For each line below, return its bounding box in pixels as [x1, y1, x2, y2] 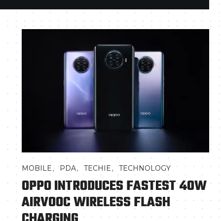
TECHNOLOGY [119, 164, 171, 173]
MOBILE [22, 164, 52, 173]
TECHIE [84, 164, 111, 173]
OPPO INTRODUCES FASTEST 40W [22, 176, 207, 197]
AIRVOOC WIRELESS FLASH [22, 192, 170, 213]
